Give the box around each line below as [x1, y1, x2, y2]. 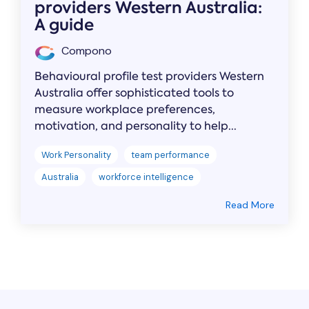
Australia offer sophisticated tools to [34, 85, 234, 100]
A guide [34, 13, 94, 36]
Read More [226, 198, 275, 211]
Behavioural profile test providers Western [34, 68, 264, 83]
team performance [131, 148, 210, 161]
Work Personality [41, 148, 111, 161]
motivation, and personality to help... [34, 118, 237, 133]
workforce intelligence [99, 170, 194, 183]
